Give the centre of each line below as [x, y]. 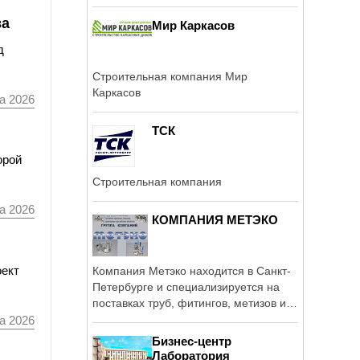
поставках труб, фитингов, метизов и [189, 303]
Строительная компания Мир [170, 76]
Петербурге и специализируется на [186, 286]
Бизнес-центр [192, 341]
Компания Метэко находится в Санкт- [192, 270]
